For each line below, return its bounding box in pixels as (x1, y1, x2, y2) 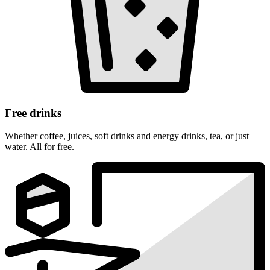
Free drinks (5, 106, 61, 119)
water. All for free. (5, 142, 74, 152)
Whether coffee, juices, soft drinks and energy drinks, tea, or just (5, 131, 249, 142)
